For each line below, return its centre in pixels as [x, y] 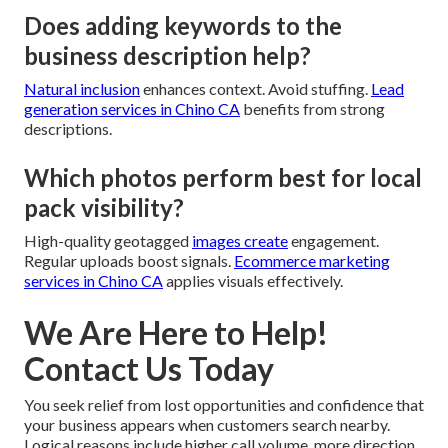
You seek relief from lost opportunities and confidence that [224, 404]
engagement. [333, 240]
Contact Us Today [149, 368]
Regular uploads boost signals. [129, 260]
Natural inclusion [82, 88]
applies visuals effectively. [253, 280]
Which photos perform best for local [223, 177]
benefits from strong [312, 108]
